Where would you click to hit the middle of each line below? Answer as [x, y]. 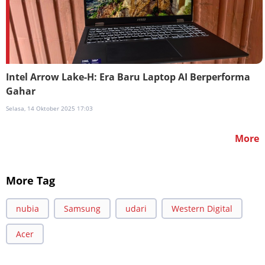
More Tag [30, 180]
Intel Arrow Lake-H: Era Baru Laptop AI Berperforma [128, 77]
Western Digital [202, 208]
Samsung [82, 208]
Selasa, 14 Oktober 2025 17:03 [49, 108]
